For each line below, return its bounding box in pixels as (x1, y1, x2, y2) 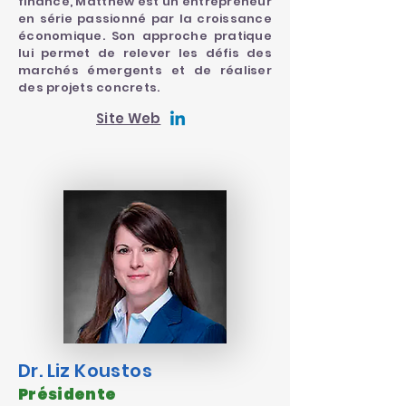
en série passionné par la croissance (18, 10, 272, 27)
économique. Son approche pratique (18, 27, 272, 44)
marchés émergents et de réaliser (18, 62, 272, 79)
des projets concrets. (18, 79, 160, 96)
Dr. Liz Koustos (18, 358, 152, 383)
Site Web (96, 109, 161, 128)
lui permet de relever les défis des (18, 44, 272, 62)
